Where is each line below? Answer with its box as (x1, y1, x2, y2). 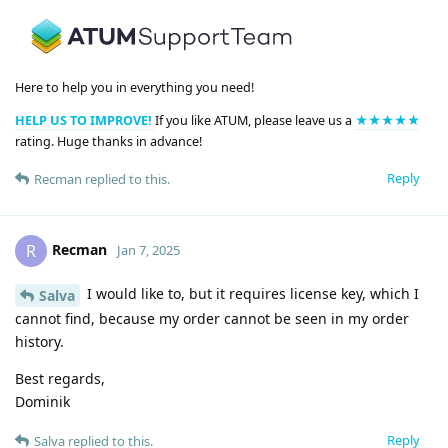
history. (15, 331, 64, 351)
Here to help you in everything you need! (15, 78, 254, 96)
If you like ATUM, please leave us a (155, 112, 355, 130)
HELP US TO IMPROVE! (15, 112, 155, 130)
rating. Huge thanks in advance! (15, 133, 202, 151)
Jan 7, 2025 (117, 240, 180, 259)
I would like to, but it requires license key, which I (83, 283, 419, 303)
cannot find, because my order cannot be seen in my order (15, 308, 409, 328)
